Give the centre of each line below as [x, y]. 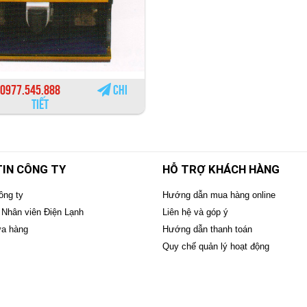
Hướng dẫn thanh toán [207, 229]
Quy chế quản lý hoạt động [216, 246]
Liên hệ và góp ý [195, 212]
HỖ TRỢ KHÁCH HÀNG [221, 169]
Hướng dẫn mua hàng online [219, 195]
